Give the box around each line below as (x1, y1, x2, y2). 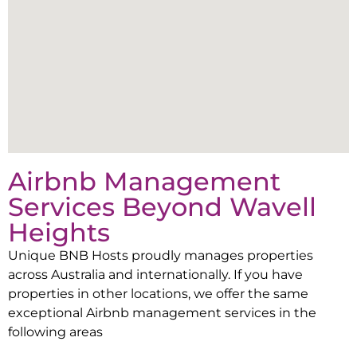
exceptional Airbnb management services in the (8, 304, 316, 320)
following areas (8, 323, 103, 339)
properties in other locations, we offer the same (8, 284, 308, 301)
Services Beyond (8, 190, 229, 222)
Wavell (229, 190, 316, 222)
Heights (8, 216, 110, 248)
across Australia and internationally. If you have (8, 265, 303, 282)
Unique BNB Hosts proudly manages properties (8, 246, 313, 263)
